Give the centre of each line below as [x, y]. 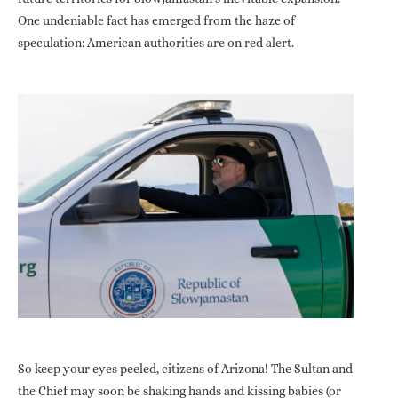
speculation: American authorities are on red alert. [156, 42]
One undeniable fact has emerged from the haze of [156, 20]
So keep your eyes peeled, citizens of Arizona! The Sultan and [185, 368]
